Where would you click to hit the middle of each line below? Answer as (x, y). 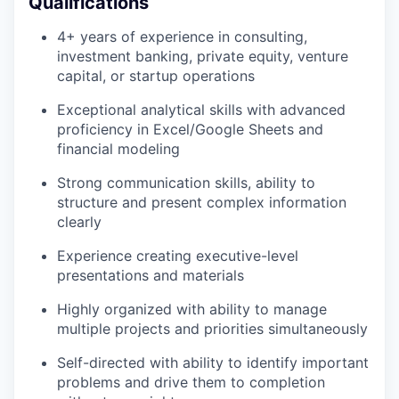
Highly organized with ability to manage (192, 309)
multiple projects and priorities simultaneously (212, 328)
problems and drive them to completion (191, 382)
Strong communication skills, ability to (186, 182)
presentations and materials (151, 275)
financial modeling (118, 148)
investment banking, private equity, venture (203, 56)
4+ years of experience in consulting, (182, 36)
